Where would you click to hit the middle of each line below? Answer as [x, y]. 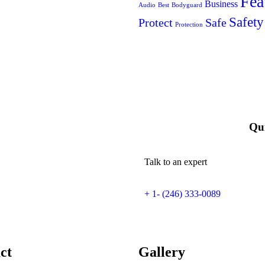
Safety [246, 22]
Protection [189, 24]
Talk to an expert [176, 162]
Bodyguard [187, 5]
